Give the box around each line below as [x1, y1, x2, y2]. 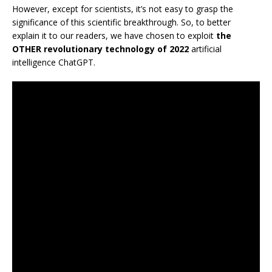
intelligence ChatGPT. [12, 56, 95, 69]
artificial [189, 43, 222, 55]
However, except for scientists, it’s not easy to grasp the [12, 3, 233, 15]
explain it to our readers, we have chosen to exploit [12, 30, 216, 42]
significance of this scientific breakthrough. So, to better [12, 16, 231, 29]
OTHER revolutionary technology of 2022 [12, 43, 189, 55]
